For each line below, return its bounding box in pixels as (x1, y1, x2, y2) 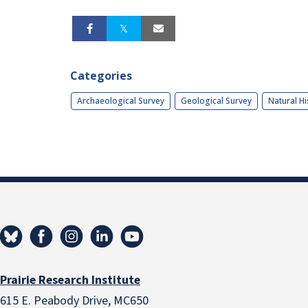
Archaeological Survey (77, 94, 164, 107)
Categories (70, 67, 132, 83)
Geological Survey (181, 94, 252, 107)
